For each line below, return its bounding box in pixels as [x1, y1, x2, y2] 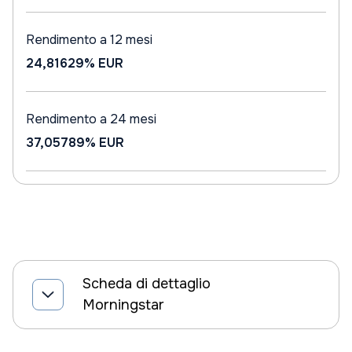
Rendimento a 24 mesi [26, 111, 156, 127]
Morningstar [82, 296, 164, 313]
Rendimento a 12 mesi [26, 31, 152, 48]
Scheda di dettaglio [82, 275, 211, 292]
